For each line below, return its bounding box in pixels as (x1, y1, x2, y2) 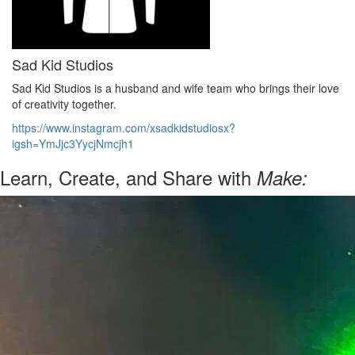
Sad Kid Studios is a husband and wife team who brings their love (12, 80, 339, 96)
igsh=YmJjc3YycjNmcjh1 (12, 136, 134, 151)
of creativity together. (12, 96, 116, 112)
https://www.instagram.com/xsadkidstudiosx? (12, 120, 235, 136)
